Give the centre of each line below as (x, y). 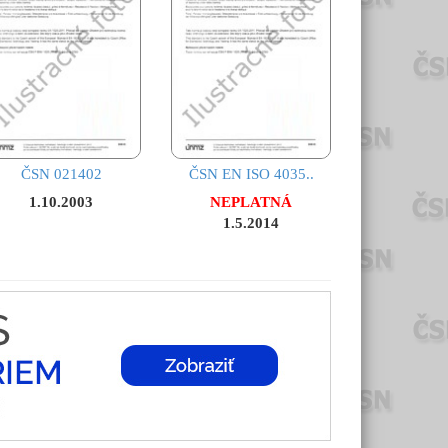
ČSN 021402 (61, 174)
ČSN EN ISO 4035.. (251, 174)
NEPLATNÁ (251, 202)
